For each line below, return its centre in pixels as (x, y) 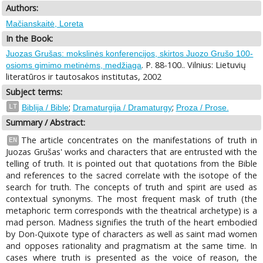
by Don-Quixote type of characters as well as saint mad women (131, 234)
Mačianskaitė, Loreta (45, 23)
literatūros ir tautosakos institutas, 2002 (84, 77)
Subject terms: (34, 92)
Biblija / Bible (45, 107)
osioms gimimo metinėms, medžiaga (74, 65)
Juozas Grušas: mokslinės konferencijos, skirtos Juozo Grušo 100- (130, 54)
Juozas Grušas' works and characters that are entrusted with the (131, 151)
